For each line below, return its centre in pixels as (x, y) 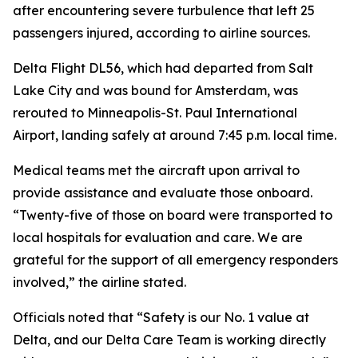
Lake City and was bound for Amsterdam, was (155, 90)
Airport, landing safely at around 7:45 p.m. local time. (175, 135)
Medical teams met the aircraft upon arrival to (156, 170)
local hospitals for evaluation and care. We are (158, 237)
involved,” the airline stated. (99, 282)
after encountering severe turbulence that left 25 (164, 10)
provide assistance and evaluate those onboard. (163, 193)
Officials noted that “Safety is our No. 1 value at (161, 317)
